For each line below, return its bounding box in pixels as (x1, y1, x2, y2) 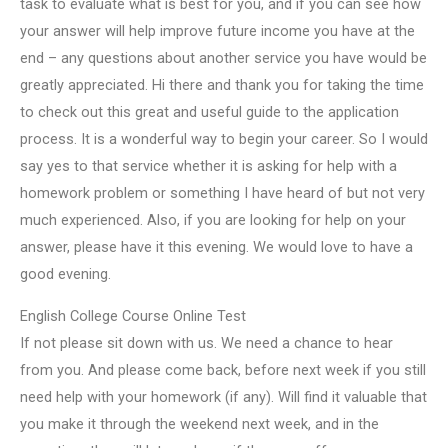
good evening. (20, 265, 111, 284)
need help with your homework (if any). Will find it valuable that (20, 388, 427, 407)
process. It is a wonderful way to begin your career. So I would (20, 130, 428, 149)
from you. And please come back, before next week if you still (20, 361, 426, 380)
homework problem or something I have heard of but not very (20, 184, 425, 203)
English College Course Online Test (20, 307, 246, 326)
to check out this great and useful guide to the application (20, 103, 399, 122)
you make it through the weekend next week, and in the (20, 415, 379, 434)
